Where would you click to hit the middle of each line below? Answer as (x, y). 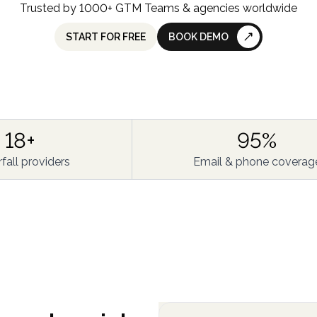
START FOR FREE (106, 37)
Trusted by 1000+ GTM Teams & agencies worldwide (158, 8)
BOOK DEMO (198, 37)
